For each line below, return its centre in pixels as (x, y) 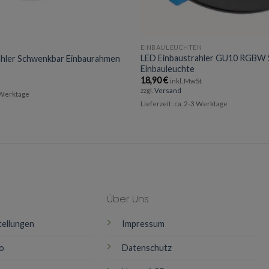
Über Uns (128, 199)
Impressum (144, 224)
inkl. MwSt (186, 81)
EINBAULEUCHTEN (171, 47)
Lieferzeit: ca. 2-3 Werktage (184, 104)
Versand (168, 91)
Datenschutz (147, 248)
